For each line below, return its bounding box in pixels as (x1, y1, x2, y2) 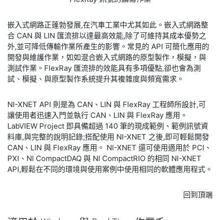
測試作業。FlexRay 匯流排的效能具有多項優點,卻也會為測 (7, 63, 201, 73)
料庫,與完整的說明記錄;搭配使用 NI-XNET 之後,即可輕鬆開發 (7, 132, 209, 141)
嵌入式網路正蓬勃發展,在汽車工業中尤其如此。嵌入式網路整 (7, 20, 208, 29)
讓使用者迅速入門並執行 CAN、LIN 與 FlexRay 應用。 (7, 110, 188, 120)
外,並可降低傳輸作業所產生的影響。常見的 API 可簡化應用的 (7, 41, 209, 51)
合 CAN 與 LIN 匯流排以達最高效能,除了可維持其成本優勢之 (7, 30, 206, 40)
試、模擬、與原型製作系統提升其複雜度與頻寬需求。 (7, 74, 186, 83)
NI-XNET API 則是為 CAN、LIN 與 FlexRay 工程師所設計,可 (7, 99, 206, 109)
